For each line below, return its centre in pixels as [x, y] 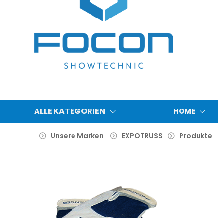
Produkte [196, 136]
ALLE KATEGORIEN [70, 111]
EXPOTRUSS [142, 136]
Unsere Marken [77, 136]
